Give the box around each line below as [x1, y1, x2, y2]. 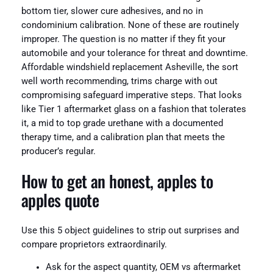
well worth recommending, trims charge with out [21, 76, 218, 87]
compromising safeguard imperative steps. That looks [21, 90, 242, 101]
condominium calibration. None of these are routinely [21, 19, 239, 30]
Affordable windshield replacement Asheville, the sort [21, 62, 238, 73]
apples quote [21, 188, 99, 213]
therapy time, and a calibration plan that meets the [21, 132, 225, 143]
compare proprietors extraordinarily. [21, 239, 167, 250]
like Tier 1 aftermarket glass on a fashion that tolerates [21, 104, 246, 115]
